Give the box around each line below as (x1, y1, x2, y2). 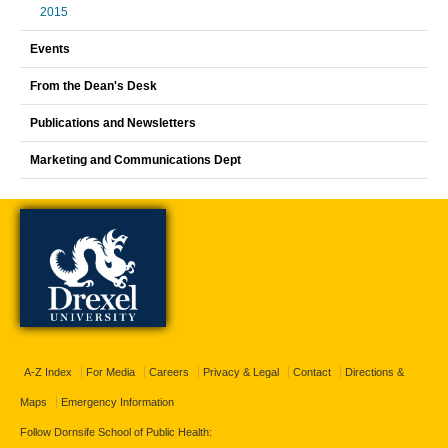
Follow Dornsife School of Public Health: (20, 426, 212, 438)
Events (30, 42, 70, 56)
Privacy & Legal (203, 366, 279, 378)
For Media (86, 366, 135, 378)
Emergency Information (61, 396, 174, 408)
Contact (293, 366, 331, 378)
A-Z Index (24, 366, 72, 378)
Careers (149, 366, 189, 378)
